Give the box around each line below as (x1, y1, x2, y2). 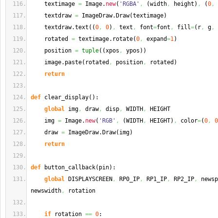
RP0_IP (116, 176, 140, 182)
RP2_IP (170, 176, 194, 182)
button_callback (41, 164, 95, 171)
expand (143, 36, 167, 42)
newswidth (31, 187, 61, 194)
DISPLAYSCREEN (65, 176, 112, 182)
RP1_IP (143, 176, 167, 182)
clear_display (41, 94, 89, 101)
